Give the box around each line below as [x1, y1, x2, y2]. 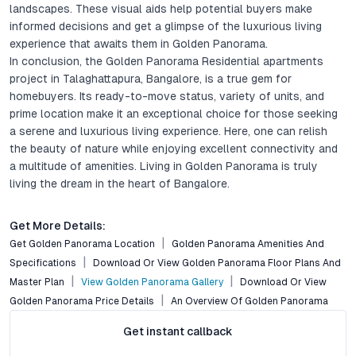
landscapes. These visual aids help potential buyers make [10, 2, 312, 15]
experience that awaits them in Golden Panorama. [10, 37, 268, 50]
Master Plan [10, 277, 64, 288]
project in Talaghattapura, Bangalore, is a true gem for [10, 72, 292, 85]
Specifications [10, 257, 76, 269]
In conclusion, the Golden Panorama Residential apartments [10, 55, 323, 68]
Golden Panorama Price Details [10, 296, 154, 307]
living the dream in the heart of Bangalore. [10, 177, 230, 190]
